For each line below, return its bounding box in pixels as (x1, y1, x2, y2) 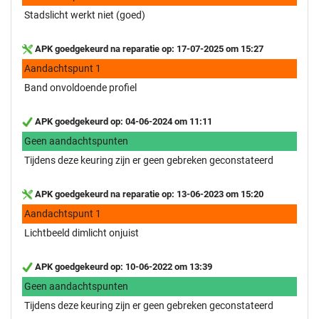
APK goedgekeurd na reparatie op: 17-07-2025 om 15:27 (33, 43, 263, 54)
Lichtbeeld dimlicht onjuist (24, 226, 139, 239)
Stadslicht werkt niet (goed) (24, 9, 145, 21)
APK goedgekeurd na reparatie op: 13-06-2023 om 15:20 (33, 188, 263, 199)
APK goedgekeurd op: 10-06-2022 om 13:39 (33, 261, 212, 272)
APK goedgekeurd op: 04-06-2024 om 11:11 (33, 115, 212, 127)
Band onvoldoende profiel (24, 81, 137, 93)
